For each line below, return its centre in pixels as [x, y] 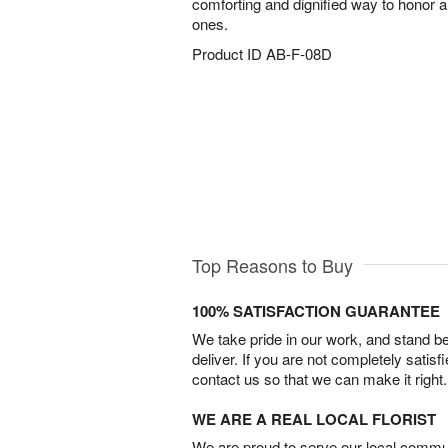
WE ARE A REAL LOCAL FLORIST [314, 418]
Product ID [229, 53]
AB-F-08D [299, 53]
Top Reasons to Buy [272, 264]
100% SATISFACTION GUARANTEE [316, 310]
